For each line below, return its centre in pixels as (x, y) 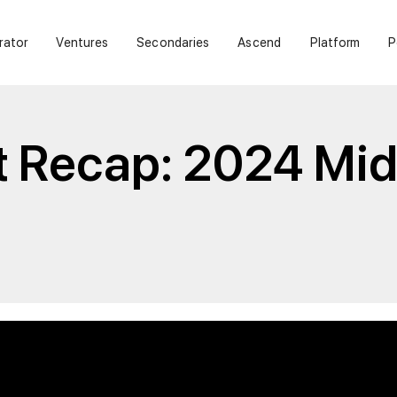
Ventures (82, 42)
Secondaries (173, 42)
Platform (335, 42)
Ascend (260, 42)
